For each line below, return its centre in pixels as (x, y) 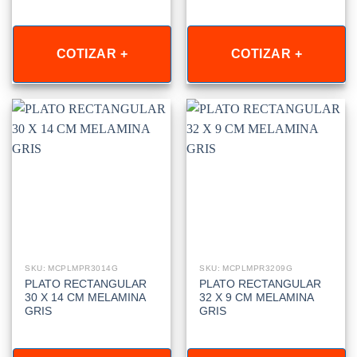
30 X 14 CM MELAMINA (85, 297)
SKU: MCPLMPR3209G (246, 269)
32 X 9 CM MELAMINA (257, 297)
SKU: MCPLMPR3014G (72, 269)
